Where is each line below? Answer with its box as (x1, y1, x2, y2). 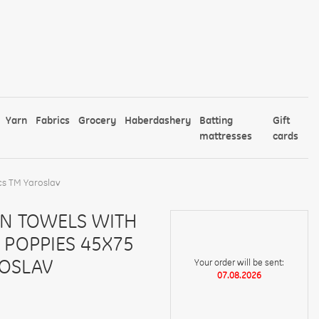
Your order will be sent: (194, 256, 284, 268)
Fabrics (36, 113, 70, 127)
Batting (199, 113, 234, 127)
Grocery (78, 113, 117, 127)
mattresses (199, 129, 253, 142)
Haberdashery (125, 113, 192, 127)
